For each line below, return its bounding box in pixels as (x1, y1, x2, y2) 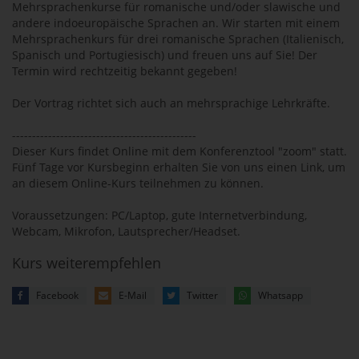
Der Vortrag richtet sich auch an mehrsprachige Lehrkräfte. (12, 95, 330, 111)
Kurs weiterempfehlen (12, 253, 161, 273)
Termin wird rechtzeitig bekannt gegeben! (12, 63, 237, 79)
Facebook (36, 288, 79, 303)
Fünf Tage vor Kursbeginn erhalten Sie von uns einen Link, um (12, 159, 345, 175)
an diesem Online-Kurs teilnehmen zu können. (12, 175, 264, 192)
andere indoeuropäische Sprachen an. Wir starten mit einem (12, 15, 340, 31)
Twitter (187, 288, 218, 303)
